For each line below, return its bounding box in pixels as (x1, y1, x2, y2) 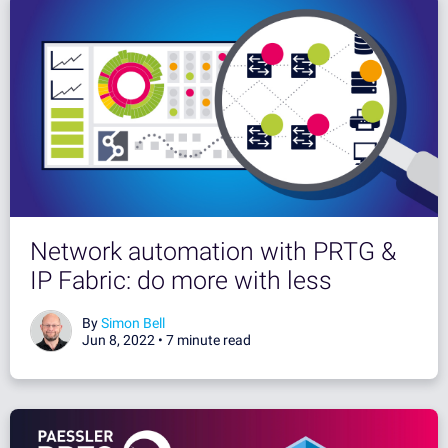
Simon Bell (101, 314, 165, 331)
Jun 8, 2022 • (82, 331, 166, 348)
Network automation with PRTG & (30, 236, 396, 266)
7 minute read (166, 331, 251, 348)
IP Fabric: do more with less (30, 265, 332, 295)
